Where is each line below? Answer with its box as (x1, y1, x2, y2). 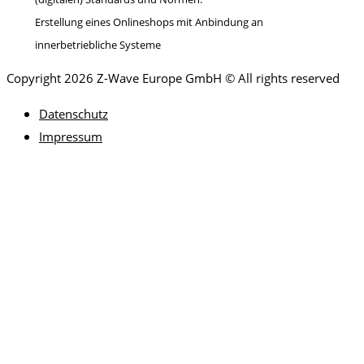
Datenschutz (39, 106, 108, 123)
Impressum (39, 128, 102, 145)
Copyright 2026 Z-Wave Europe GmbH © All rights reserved (6, 70, 340, 87)
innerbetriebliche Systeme (34, 37, 161, 53)
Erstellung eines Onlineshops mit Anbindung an (34, 15, 263, 30)
